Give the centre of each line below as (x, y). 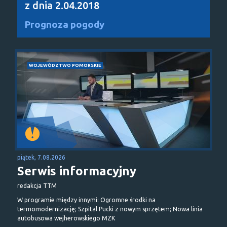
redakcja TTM (37, 185)
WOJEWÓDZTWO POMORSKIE (65, 65)
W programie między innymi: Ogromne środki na (86, 200)
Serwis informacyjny (77, 171)
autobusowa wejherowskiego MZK (66, 218)
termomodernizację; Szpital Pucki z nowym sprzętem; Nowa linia (110, 209)
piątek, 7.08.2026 (41, 157)
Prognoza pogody (65, 24)
